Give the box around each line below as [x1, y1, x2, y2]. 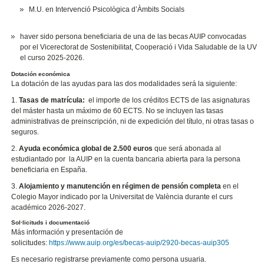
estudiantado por [11, 154, 66, 163]
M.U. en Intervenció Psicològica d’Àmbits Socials [29, 5, 185, 14]
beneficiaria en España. [11, 165, 90, 174]
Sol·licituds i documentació [11, 219, 90, 226]
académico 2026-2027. [11, 203, 86, 212]
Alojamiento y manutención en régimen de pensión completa [19, 181, 223, 190]
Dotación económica [11, 71, 71, 78]
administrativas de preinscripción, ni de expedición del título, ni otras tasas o [11, 117, 255, 126]
